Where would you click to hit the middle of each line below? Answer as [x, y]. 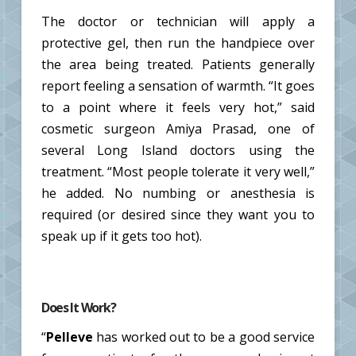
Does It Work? [78, 308]
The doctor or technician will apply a [178, 21]
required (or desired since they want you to [178, 214]
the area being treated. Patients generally [178, 64]
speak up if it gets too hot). [121, 236]
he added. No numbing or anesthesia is [178, 193]
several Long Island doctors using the [178, 150]
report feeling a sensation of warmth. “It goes [178, 85]
